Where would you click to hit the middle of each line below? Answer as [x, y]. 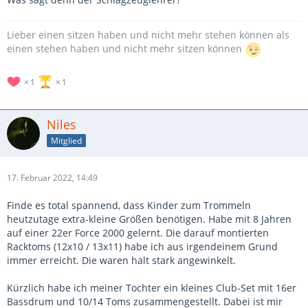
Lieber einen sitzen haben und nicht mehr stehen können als [148, 35]
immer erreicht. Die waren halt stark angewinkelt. [121, 261]
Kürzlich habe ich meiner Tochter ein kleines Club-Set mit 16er [152, 288]
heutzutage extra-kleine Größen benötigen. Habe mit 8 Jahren [149, 219]
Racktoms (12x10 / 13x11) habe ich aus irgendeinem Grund [142, 247]
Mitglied [66, 140]
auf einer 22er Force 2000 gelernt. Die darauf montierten [138, 233]
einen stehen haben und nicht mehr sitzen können [126, 49]
